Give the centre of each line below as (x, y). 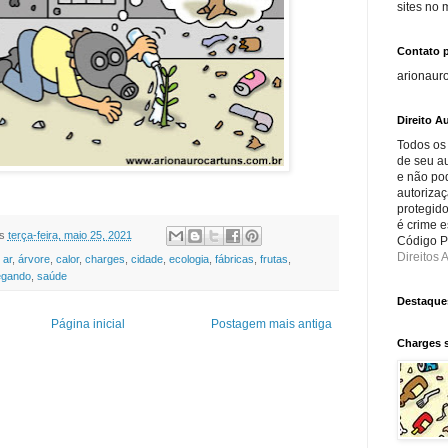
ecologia (188, 258)
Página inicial (87, 323)
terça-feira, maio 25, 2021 (69, 234)
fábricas (234, 258)
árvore (33, 258)
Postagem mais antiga (271, 323)
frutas (273, 258)
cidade (146, 258)
